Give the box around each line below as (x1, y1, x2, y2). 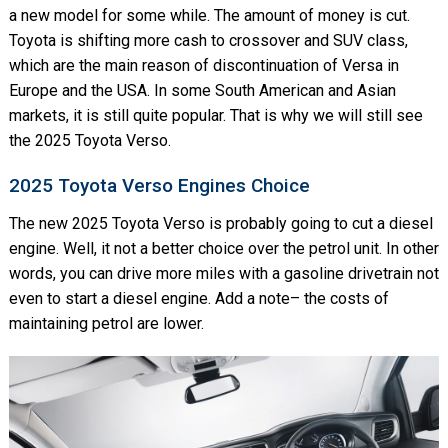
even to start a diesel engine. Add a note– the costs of (8, 288, 389, 308)
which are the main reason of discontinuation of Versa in (8, 55, 399, 75)
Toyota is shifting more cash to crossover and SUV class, (8, 30, 408, 50)
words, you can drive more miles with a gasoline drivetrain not (8, 263, 439, 283)
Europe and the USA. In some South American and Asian (8, 80, 396, 100)
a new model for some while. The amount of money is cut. (8, 5, 410, 25)
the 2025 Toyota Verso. (8, 130, 171, 150)
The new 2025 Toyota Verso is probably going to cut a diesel (8, 213, 433, 233)
